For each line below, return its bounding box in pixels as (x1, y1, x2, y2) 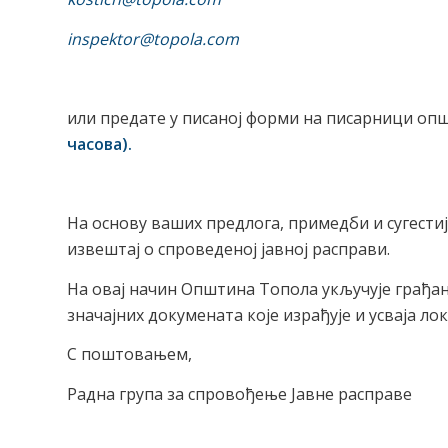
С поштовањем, (67, 343, 192, 366)
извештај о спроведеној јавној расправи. (67, 238, 390, 261)
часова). (67, 132, 132, 155)
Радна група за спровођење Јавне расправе (67, 382, 412, 405)
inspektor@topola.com (67, 27, 239, 50)
